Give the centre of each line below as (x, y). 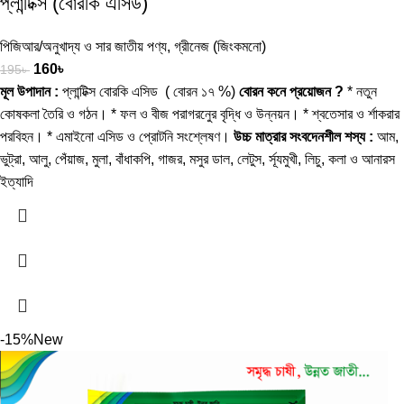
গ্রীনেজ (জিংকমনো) (220, 47)
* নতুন (360, 92)
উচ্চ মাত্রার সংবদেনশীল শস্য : (303, 137)
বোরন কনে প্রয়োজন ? (291, 92)
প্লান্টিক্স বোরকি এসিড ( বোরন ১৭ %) (149, 92)
